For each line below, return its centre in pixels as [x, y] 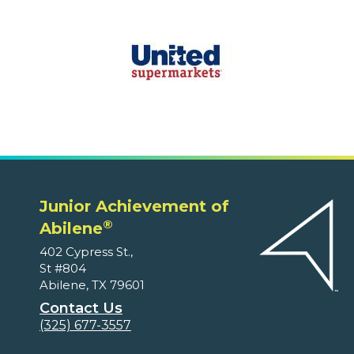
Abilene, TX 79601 [92, 285]
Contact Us [81, 309]
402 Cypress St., [86, 252]
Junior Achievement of [134, 207]
